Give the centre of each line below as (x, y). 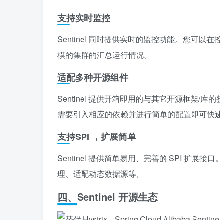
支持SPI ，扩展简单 (97, 137)
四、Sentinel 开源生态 (108, 197)
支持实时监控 (84, 18)
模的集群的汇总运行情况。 (105, 55)
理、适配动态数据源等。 (101, 174)
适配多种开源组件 (93, 77)
